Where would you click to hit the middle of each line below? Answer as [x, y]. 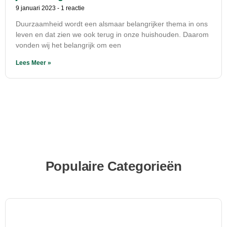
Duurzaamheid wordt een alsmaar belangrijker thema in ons [112, 24]
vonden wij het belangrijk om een [68, 45]
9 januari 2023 [36, 8]
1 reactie [72, 8]
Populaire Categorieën [113, 166]
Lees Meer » [33, 63]
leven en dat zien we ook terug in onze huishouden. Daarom [112, 35]
